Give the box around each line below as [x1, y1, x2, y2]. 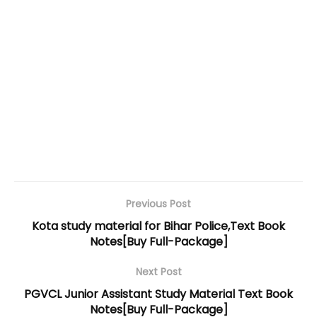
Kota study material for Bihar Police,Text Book [32, 218, 285, 235]
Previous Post [126, 197, 191, 212]
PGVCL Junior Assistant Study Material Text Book [24, 286, 293, 303]
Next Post [135, 265, 182, 279]
